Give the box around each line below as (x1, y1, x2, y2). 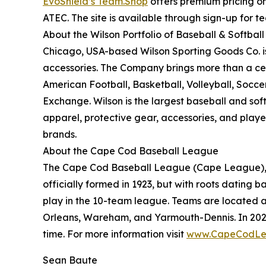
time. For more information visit (43, 227, 186, 240)
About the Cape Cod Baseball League (43, 144, 218, 157)
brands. (43, 128, 77, 140)
